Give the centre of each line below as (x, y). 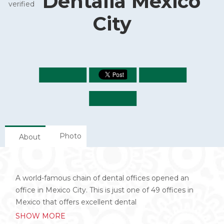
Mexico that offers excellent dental (76, 202)
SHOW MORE (41, 216)
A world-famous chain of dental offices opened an (102, 178)
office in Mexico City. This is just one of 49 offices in (105, 190)
